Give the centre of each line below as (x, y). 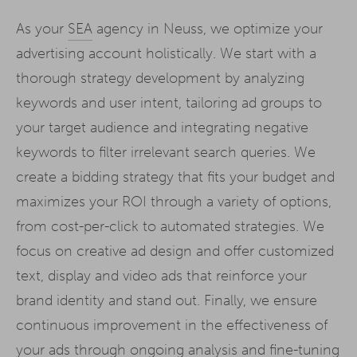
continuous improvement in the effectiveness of (172, 325)
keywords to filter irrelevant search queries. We (166, 152)
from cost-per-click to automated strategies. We (170, 226)
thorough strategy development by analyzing (160, 78)
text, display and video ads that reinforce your (161, 275)
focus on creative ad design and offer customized (175, 251)
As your (42, 28)
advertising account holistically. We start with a (166, 53)
